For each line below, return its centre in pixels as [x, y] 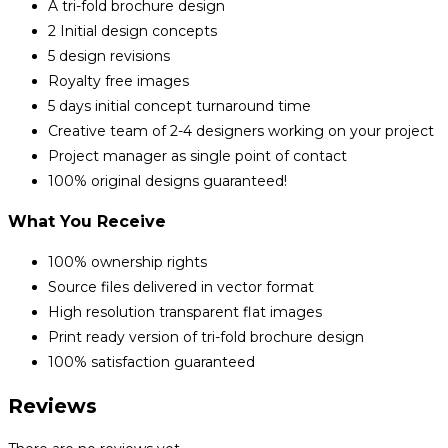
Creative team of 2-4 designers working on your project [241, 131]
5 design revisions [109, 56]
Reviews [52, 406]
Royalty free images [118, 81]
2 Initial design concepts [132, 31]
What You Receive [87, 222]
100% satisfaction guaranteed [151, 362]
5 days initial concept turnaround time [179, 106]
